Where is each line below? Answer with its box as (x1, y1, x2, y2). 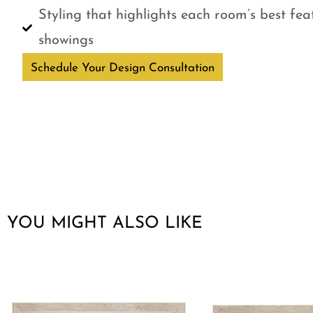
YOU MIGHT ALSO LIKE (7, 215, 203, 232)
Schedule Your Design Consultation (31, 62, 214, 74)
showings (38, 34, 94, 48)
